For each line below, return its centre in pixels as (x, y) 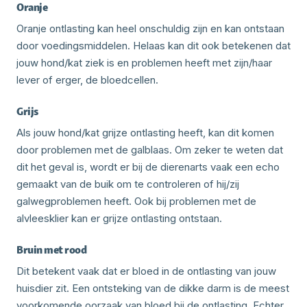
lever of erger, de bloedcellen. (87, 79)
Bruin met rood (51, 249)
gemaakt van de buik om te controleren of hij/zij (128, 184)
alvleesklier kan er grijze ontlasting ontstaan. (119, 218)
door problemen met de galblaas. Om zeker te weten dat (150, 149)
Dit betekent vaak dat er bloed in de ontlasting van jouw (146, 271)
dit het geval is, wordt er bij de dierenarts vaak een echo (148, 167)
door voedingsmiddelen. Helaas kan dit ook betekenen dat (153, 45)
